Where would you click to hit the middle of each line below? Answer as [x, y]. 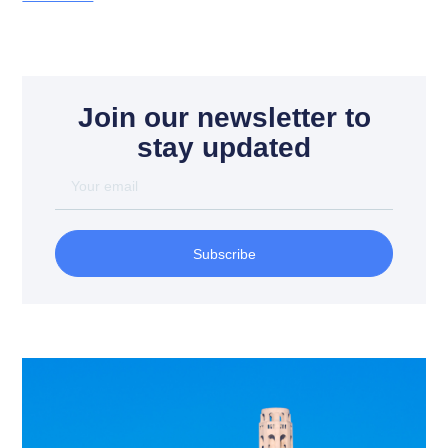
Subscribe [224, 253]
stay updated [224, 148]
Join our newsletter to [224, 118]
